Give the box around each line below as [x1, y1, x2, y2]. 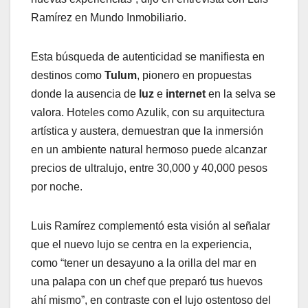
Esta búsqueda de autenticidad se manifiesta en [31, 50, 265, 63]
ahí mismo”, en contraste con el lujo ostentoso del [31, 294, 271, 306]
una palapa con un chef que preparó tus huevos [31, 275, 263, 287]
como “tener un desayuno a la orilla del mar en [31, 256, 256, 269]
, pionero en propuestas [137, 69, 252, 81]
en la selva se [208, 87, 276, 100]
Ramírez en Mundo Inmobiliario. [31, 11, 189, 23]
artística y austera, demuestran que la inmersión [31, 124, 263, 137]
